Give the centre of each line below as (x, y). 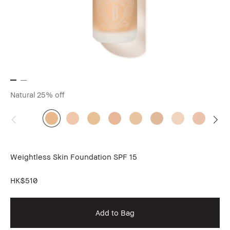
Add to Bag (115, 213)
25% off (51, 95)
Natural (23, 95)
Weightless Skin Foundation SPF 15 (74, 157)
